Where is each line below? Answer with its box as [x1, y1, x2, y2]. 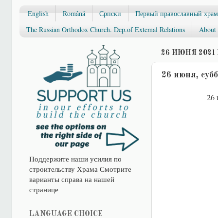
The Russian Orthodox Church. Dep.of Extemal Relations [26, 24, 185, 34]
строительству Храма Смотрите [29, 163, 131, 174]
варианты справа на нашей [29, 174, 114, 184]
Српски [99, 8, 121, 18]
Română [63, 8, 85, 18]
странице [29, 184, 58, 194]
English [28, 8, 49, 18]
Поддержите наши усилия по [29, 153, 122, 163]
